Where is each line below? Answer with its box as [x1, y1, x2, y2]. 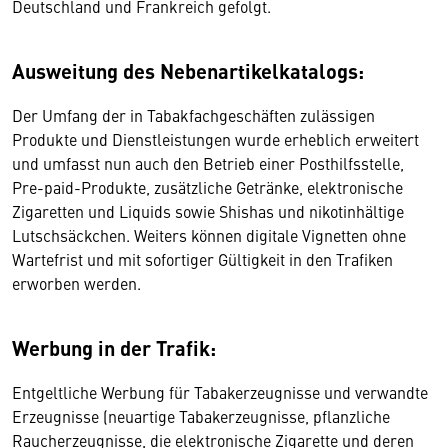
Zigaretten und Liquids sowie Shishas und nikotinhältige [12, 200, 404, 222]
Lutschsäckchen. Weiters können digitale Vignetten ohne [12, 224, 406, 246]
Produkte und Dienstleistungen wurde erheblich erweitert [12, 128, 419, 150]
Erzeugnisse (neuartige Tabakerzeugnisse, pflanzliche [12, 405, 390, 427]
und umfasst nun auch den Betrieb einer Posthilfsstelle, [12, 152, 404, 174]
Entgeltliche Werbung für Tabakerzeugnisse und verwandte [12, 381, 428, 403]
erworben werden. [12, 272, 141, 294]
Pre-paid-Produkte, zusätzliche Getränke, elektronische [12, 176, 403, 198]
